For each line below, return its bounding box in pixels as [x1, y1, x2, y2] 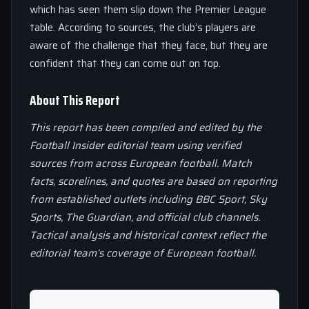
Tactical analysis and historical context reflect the [30, 227, 266, 243]
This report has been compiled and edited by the [30, 119, 261, 136]
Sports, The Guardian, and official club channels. [30, 209, 260, 226]
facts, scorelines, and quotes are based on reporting [30, 173, 277, 190]
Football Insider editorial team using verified [30, 137, 241, 154]
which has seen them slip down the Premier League [30, 1, 266, 18]
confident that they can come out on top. [30, 55, 221, 72]
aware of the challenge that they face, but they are [30, 37, 268, 54]
